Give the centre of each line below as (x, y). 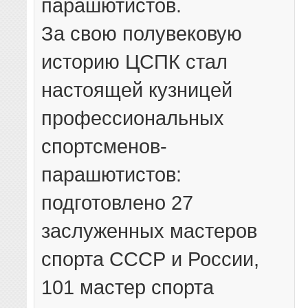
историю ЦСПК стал (135, 62)
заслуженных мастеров (150, 231)
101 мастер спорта (128, 287)
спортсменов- (104, 146)
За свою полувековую (142, 34)
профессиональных (133, 118)
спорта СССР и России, (151, 259)
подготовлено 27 (118, 203)
